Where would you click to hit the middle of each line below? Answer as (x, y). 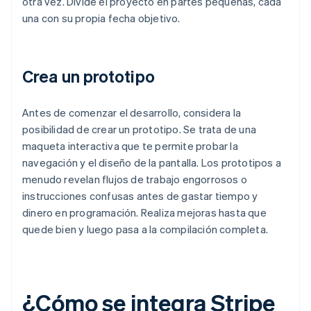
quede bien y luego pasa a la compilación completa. (145, 229)
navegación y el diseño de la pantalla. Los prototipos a (152, 163)
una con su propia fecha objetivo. (101, 18)
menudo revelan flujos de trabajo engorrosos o (135, 179)
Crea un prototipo (89, 76)
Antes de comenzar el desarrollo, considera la (132, 113)
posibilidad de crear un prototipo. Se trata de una (140, 129)
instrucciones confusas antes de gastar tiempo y (140, 196)
